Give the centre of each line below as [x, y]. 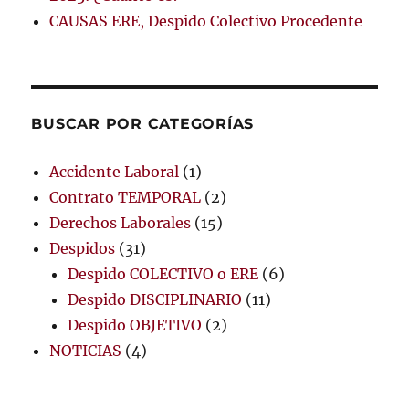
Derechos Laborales [121, 222]
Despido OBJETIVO [135, 325]
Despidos [83, 248]
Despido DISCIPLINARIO [155, 299]
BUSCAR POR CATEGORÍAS [143, 123]
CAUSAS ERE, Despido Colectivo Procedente [206, 21]
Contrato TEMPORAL [126, 197]
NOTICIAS [86, 350]
